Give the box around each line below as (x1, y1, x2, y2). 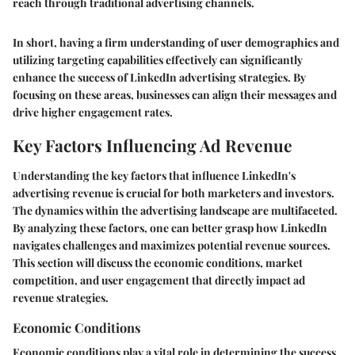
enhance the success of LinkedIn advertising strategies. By (13, 70, 306, 85)
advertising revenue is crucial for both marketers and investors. (13, 185, 334, 200)
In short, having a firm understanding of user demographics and (13, 35, 339, 50)
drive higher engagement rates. (13, 105, 173, 120)
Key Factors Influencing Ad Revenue (13, 134, 292, 156)
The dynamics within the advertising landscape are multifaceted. (13, 202, 338, 218)
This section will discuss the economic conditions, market (13, 254, 303, 270)
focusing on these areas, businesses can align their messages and (13, 87, 337, 102)
